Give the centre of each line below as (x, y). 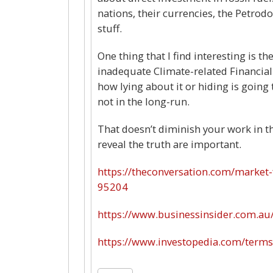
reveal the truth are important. (169, 144)
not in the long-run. (144, 101)
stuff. (110, 28)
